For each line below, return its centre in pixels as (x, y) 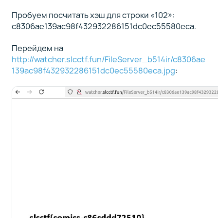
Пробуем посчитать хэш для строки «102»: (93, 15)
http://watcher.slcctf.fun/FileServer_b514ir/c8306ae (108, 59)
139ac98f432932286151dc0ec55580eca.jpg (93, 70)
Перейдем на (37, 48)
